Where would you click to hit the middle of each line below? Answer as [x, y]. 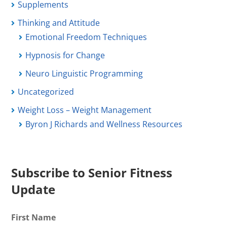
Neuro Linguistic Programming [84, 73]
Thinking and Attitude [59, 23]
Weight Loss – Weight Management [85, 110]
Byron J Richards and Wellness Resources [104, 124]
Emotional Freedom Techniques [86, 37]
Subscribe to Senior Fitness [92, 173]
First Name [34, 217]
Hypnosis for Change [65, 55]
